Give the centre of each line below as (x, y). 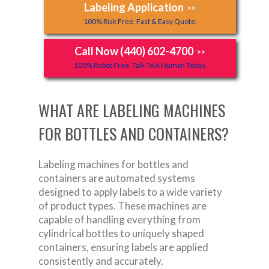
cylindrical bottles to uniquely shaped (121, 233)
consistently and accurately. (101, 261)
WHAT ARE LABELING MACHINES (132, 110)
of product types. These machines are (122, 205)
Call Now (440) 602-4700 (134, 51)
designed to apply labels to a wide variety (130, 192)
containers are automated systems (117, 178)
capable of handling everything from (119, 219)
